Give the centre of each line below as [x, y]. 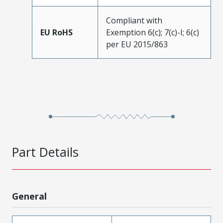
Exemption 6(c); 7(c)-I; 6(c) [153, 32]
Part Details [45, 152]
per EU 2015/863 [137, 44]
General [29, 196]
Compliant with [134, 20]
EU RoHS [56, 32]
